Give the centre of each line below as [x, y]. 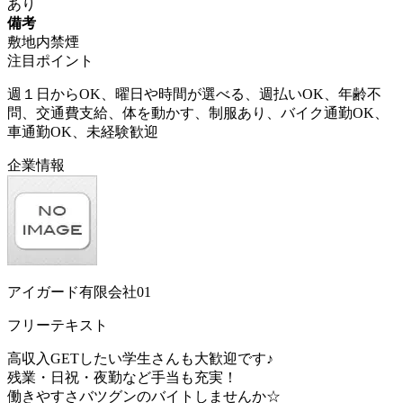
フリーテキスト [58, 325]
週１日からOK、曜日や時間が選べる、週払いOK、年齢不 [194, 94]
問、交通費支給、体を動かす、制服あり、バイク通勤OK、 [198, 112]
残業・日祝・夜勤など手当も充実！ [122, 377]
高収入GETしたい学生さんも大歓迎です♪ [140, 358]
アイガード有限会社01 [79, 291]
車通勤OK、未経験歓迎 [83, 131]
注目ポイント [50, 60]
